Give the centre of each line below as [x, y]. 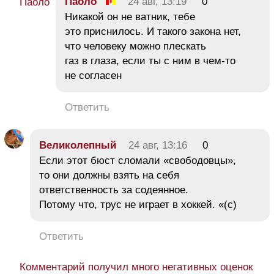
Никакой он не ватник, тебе [130, 17]
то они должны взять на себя [109, 176]
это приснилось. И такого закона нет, [153, 32]
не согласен [93, 76]
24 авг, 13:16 [158, 146]
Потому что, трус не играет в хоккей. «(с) [138, 205]
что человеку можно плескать [135, 46]
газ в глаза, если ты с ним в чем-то [150, 61]
